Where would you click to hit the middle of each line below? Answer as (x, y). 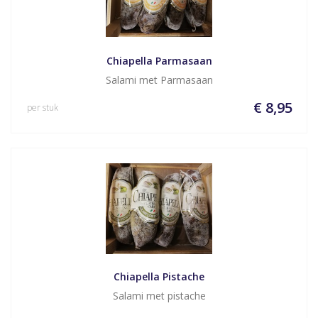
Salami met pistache (159, 296)
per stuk (43, 108)
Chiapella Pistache (159, 276)
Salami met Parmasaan (159, 80)
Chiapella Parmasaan (159, 61)
